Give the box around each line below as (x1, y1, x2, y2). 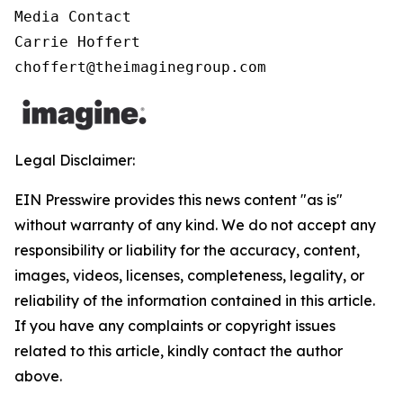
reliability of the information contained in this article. (14, 291, 375, 309)
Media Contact (14, 8, 131, 25)
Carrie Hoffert (14, 33, 140, 50)
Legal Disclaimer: (14, 151, 135, 169)
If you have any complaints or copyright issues (14, 317, 336, 335)
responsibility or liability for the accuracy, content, (14, 241, 360, 259)
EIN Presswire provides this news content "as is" (14, 191, 343, 209)
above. (14, 367, 62, 385)
